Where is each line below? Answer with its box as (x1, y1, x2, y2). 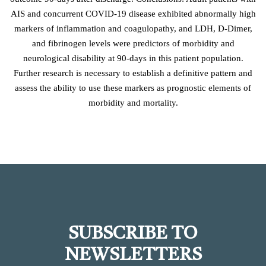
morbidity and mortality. (88, 98, 178, 107)
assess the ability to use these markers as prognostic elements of (15, 83, 251, 93)
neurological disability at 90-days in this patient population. (23, 53, 243, 63)
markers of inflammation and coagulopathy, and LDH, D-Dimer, (14, 24, 252, 33)
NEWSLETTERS (64, 246, 202, 264)
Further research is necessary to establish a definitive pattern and (14, 68, 252, 78)
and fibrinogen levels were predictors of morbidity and (31, 39, 235, 48)
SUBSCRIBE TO (68, 225, 198, 243)
